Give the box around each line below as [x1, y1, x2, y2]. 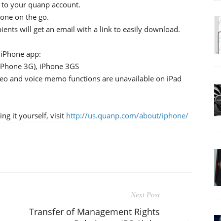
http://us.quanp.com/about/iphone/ [66, 110, 188, 120]
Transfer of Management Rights [29, 205, 160, 218]
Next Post [131, 190, 160, 199]
